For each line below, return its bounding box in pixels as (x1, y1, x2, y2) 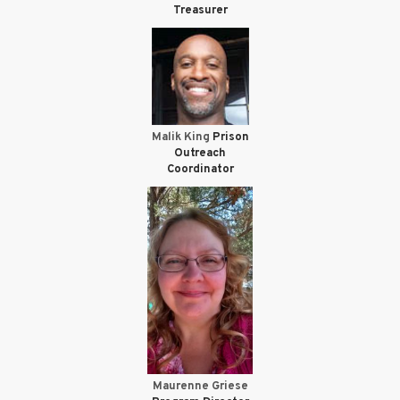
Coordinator (166, 162, 234, 178)
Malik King (151, 130, 212, 146)
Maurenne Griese (152, 379, 248, 394)
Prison (212, 130, 249, 146)
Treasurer (172, 4, 228, 19)
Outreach (174, 146, 226, 162)
